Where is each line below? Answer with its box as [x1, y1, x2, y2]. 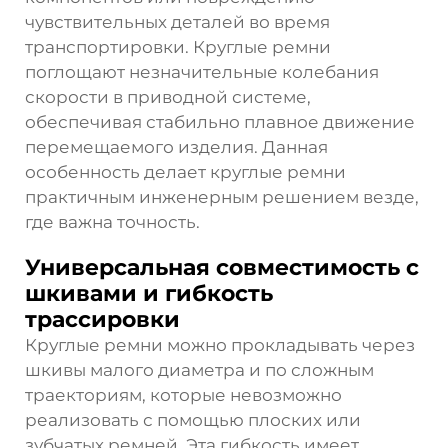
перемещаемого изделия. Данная [25, 136, 328, 157]
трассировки [25, 305, 180, 333]
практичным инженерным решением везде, [25, 186, 419, 207]
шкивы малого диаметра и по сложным [25, 359, 374, 380]
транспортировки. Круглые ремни [25, 36, 331, 57]
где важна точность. [25, 211, 200, 232]
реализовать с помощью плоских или [25, 409, 361, 430]
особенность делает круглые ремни [25, 161, 346, 182]
